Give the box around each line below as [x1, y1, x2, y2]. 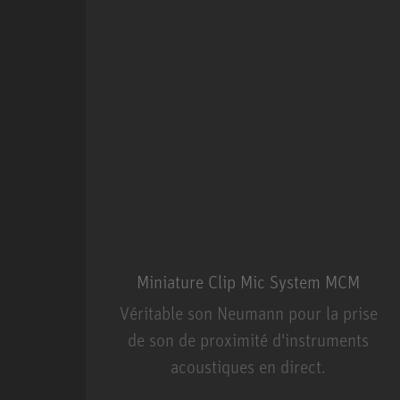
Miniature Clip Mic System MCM [137, 271, 360, 294]
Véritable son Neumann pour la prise [119, 302, 378, 325]
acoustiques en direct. [171, 355, 326, 379]
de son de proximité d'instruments [128, 329, 369, 352]
